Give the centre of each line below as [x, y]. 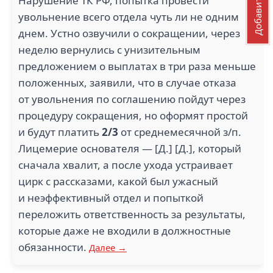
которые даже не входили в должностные [125, 231]
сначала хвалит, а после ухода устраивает [126, 165]
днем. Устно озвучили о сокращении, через [129, 33]
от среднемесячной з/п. [180, 132]
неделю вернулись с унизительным [109, 50]
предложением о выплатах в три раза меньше [137, 66]
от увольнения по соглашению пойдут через [132, 99]
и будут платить [60, 132]
